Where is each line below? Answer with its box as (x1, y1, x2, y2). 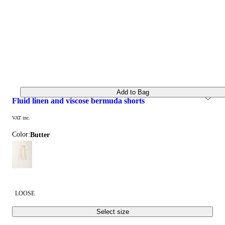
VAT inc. (12, 115, 30, 121)
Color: (12, 131, 30, 139)
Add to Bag (116, 88, 149, 96)
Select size (96, 208, 129, 216)
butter (35, 131, 50, 139)
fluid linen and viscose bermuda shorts (17, 96, 145, 105)
